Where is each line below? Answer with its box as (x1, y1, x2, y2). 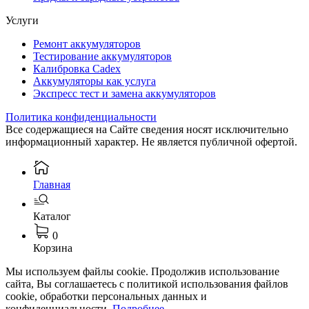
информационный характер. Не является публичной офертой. (6, 135, 297, 148)
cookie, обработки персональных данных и (6, 290, 207, 302)
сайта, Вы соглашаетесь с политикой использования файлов (6, 277, 288, 290)
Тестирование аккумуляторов (33, 50, 172, 62)
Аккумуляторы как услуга (33, 74, 156, 87)
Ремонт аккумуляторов (33, 37, 141, 50)
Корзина (33, 241, 72, 254)
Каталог (33, 210, 71, 222)
